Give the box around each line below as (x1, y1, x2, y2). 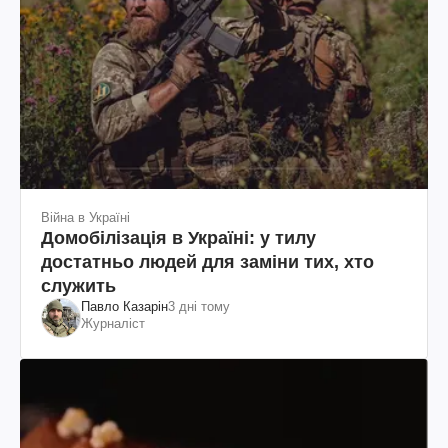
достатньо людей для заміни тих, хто (41, 252, 374, 273)
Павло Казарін (81, 299, 168, 315)
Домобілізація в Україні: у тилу (41, 228, 316, 249)
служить (41, 276, 116, 297)
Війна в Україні (41, 210, 130, 226)
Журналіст (81, 316, 145, 332)
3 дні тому (168, 299, 230, 315)
